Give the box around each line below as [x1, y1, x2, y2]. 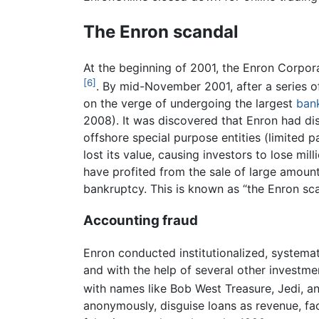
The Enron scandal [83, 21, 239, 43]
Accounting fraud [83, 212, 198, 229]
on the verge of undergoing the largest [83, 96, 296, 111]
